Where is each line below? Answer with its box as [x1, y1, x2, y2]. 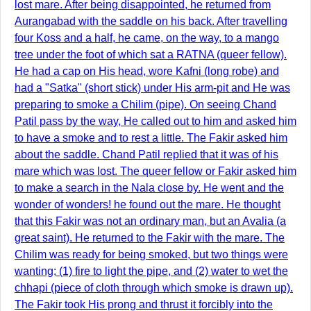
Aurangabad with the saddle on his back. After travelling [15, 15, 287, 27]
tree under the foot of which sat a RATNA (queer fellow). [15, 49, 287, 60]
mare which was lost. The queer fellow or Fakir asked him [15, 165, 296, 177]
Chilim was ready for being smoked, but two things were [15, 249, 288, 260]
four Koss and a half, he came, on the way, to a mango [15, 32, 279, 44]
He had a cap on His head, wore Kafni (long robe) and [15, 65, 279, 77]
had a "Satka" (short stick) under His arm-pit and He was [15, 82, 290, 94]
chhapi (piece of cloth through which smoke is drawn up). [15, 282, 293, 294]
